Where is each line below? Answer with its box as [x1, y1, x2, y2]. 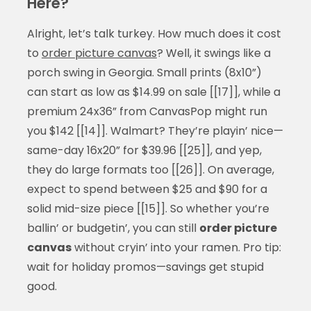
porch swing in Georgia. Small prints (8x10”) [26, 65, 262, 81]
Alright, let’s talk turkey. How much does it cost [26, 26, 281, 42]
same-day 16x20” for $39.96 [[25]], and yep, [26, 142, 262, 159]
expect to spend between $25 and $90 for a [26, 181, 267, 198]
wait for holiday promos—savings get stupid [26, 259, 264, 276]
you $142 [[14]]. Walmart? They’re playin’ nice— [26, 123, 283, 140]
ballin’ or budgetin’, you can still [26, 220, 199, 237]
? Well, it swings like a [156, 45, 271, 62]
